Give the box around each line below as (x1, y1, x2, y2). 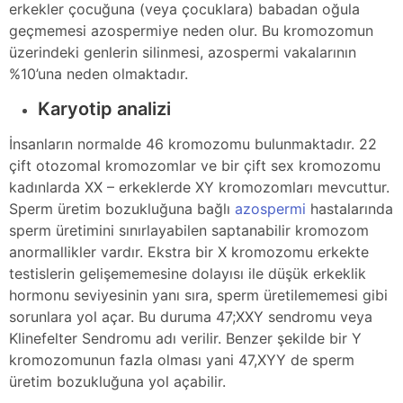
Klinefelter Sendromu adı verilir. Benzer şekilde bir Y (9, 328, 362, 347)
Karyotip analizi (38, 97, 171, 120)
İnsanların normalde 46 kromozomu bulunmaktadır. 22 (9, 134, 377, 153)
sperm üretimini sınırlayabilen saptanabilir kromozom (9, 220, 369, 239)
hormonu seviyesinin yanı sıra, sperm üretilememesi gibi (9, 285, 388, 304)
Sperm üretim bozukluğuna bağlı (9, 199, 235, 218)
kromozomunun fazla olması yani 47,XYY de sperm (9, 350, 354, 369)
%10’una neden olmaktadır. (9, 64, 188, 83)
